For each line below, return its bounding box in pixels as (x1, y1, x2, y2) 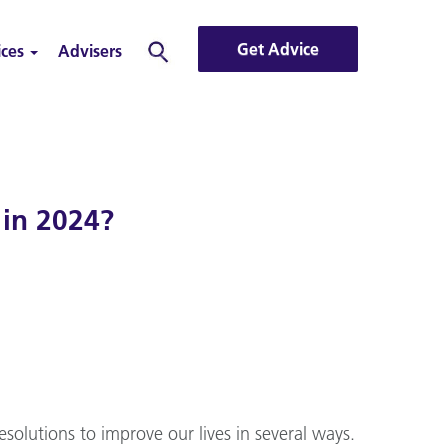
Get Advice (237, 39, 319, 59)
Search (142, 41, 192, 61)
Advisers (58, 41, 122, 61)
